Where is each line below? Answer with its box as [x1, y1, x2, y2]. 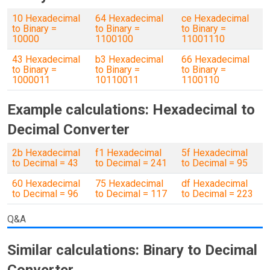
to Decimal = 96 [12, 188, 78, 199]
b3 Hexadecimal [95, 54, 163, 65]
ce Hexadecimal [181, 13, 249, 24]
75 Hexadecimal [95, 178, 163, 189]
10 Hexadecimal [12, 13, 80, 24]
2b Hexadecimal [12, 147, 80, 159]
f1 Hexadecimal [95, 147, 162, 159]
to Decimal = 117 [95, 188, 167, 199]
